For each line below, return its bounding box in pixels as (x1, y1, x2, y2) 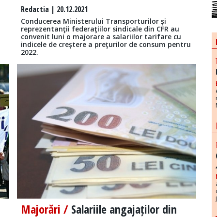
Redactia (20, 4, 49, 15)
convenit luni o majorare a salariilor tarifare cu (20, 32, 181, 42)
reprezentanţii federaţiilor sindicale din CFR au (20, 24, 179, 34)
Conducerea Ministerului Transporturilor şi (20, 16, 166, 26)
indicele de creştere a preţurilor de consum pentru (20, 40, 191, 49)
